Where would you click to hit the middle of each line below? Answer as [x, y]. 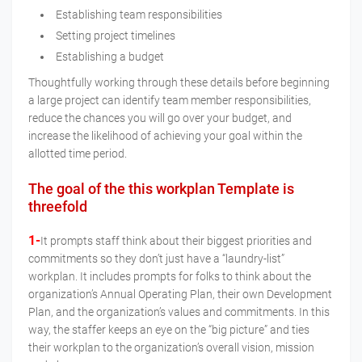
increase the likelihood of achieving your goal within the [165, 136]
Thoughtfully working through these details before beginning [179, 83]
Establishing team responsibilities [140, 15]
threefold [58, 207]
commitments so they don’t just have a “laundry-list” [156, 259]
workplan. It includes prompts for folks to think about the [170, 277]
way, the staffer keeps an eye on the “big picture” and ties [169, 330]
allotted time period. [78, 154]
